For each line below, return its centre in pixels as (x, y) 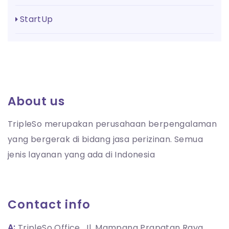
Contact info (49, 205)
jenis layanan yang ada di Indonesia (81, 155)
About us (36, 101)
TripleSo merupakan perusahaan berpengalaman (112, 124)
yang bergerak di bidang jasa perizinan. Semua (105, 140)
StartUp (39, 19)
